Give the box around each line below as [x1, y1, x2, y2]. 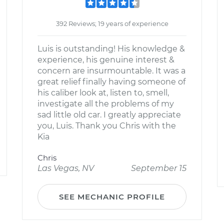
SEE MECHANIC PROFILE [59, 192, 165, 201]
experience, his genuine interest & [37, 55, 174, 64]
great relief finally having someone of [37, 77, 185, 86]
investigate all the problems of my [37, 99, 174, 108]
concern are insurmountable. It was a [37, 66, 185, 75]
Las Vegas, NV [37, 163, 94, 173]
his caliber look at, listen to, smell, [37, 88, 169, 97]
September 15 [131, 163, 186, 173]
